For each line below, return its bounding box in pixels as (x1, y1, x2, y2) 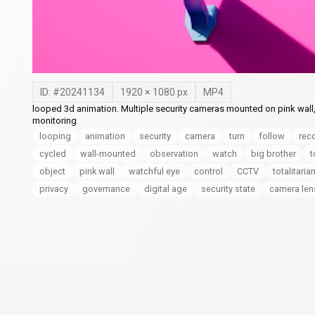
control (194, 165, 223, 176)
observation (150, 148, 198, 159)
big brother (251, 148, 296, 159)
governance (82, 183, 130, 194)
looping (39, 130, 71, 141)
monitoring (32, 115, 77, 126)
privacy (39, 183, 68, 194)
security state (201, 183, 255, 194)
